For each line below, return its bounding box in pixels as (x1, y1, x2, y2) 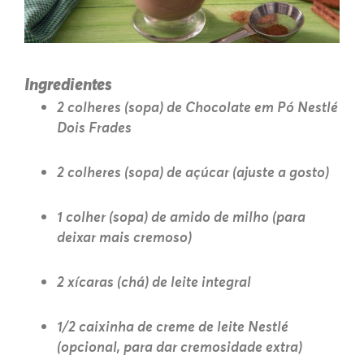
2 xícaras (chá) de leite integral (57, 272, 251, 293)
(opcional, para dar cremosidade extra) (57, 337, 302, 358)
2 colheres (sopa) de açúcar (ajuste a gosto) (57, 162, 329, 184)
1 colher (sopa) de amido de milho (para (57, 207, 305, 228)
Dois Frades (57, 118, 132, 139)
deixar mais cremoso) (57, 227, 192, 249)
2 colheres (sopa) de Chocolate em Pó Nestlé (57, 97, 338, 119)
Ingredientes (24, 73, 112, 98)
